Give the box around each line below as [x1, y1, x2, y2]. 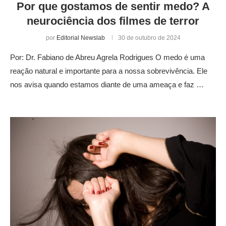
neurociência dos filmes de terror [27, 14, 199, 27]
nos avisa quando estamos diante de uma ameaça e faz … [10, 80, 204, 89]
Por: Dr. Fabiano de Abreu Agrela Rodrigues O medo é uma [10, 52, 205, 62]
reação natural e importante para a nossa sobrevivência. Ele [10, 66, 207, 75]
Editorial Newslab [56, 34, 105, 41]
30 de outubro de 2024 [118, 34, 181, 41]
